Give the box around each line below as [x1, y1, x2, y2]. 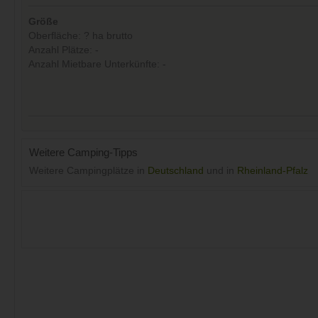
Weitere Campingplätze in [29, 165, 148, 176]
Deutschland [148, 165, 204, 176]
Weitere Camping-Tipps [29, 146, 138, 158]
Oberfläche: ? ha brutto [28, 31, 133, 42]
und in [204, 165, 237, 176]
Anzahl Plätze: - [28, 45, 99, 56]
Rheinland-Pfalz [237, 165, 308, 176]
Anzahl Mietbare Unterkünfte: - [28, 59, 166, 70]
